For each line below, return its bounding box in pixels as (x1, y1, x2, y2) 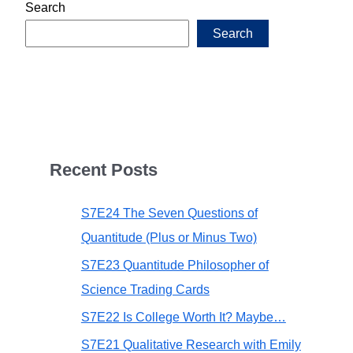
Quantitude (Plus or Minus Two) (80, 231, 257, 245)
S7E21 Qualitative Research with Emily (80, 337, 301, 351)
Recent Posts (49, 159, 158, 180)
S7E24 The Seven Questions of (80, 206, 258, 221)
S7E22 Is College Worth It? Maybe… (80, 310, 286, 324)
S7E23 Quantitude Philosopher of (80, 258, 269, 273)
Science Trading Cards (80, 283, 210, 297)
